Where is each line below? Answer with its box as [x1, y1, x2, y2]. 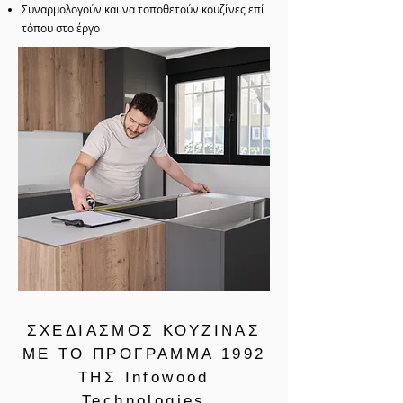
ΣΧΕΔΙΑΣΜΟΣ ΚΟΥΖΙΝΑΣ [26, 322, 262, 340]
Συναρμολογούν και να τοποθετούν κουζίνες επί [22, 2, 264, 17]
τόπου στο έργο [22, 21, 100, 36]
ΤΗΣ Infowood [78, 369, 210, 387]
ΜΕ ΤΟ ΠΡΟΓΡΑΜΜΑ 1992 [22, 345, 266, 363]
